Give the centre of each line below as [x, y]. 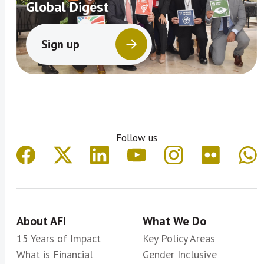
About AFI [41, 221]
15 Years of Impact [59, 239]
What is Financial [55, 255]
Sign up [60, 44]
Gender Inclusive [180, 255]
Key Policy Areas [179, 239]
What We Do [174, 221]
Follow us [137, 138]
